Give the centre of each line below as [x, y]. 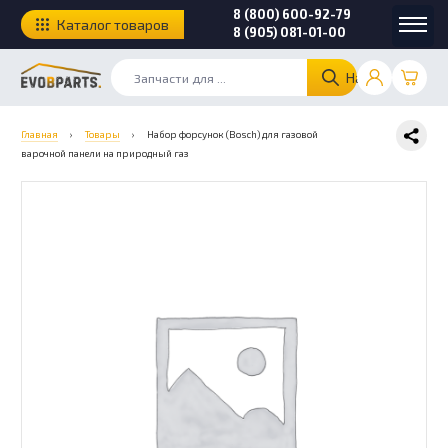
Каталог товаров [113, 24]
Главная [39, 134]
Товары [102, 134]
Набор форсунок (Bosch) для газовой [232, 134]
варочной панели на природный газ [105, 152]
